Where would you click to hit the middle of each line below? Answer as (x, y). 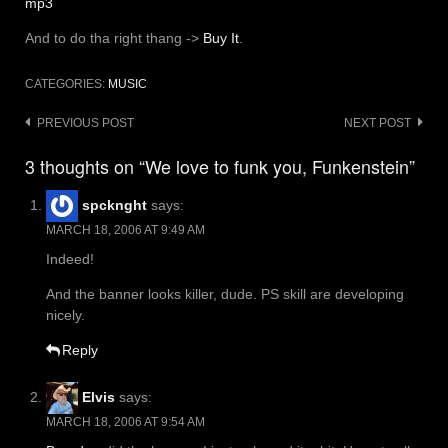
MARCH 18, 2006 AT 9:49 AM (125, 230)
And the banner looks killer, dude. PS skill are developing (225, 294)
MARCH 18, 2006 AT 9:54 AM (125, 422)
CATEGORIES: (66, 84)
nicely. (65, 315)
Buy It (221, 38)
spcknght (114, 204)
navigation (65, 153)
